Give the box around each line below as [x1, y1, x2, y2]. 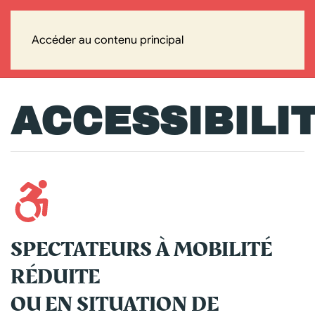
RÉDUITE [11, 261, 103, 293]
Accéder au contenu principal [32, 33, 184, 47]
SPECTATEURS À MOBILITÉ [11, 233, 272, 266]
